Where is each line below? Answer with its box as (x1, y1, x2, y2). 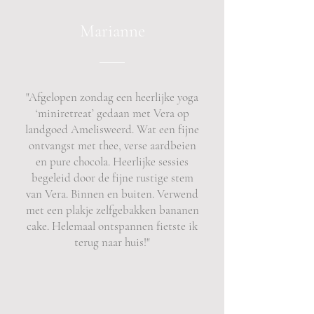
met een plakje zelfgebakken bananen (25, 203, 199, 217)
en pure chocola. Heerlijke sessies (36, 154, 189, 169)
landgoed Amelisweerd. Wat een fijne (25, 122, 199, 137)
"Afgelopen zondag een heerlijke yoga (26, 90, 198, 104)
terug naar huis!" (74, 235, 150, 250)
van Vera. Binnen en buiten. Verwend (26, 186, 198, 201)
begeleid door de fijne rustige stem (31, 170, 193, 185)
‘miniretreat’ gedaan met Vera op (35, 106, 189, 121)
